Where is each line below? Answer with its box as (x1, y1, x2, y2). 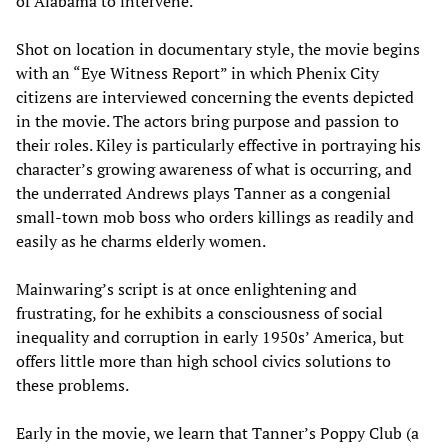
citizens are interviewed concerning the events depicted (16, 85, 414, 108)
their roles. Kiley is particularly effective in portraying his (16, 133, 421, 156)
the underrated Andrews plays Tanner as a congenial (16, 181, 391, 204)
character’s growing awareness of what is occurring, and (16, 157, 412, 180)
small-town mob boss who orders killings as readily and (16, 205, 414, 228)
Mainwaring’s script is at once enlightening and (16, 277, 357, 300)
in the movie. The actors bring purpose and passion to (16, 109, 399, 132)
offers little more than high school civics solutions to (16, 349, 391, 372)
